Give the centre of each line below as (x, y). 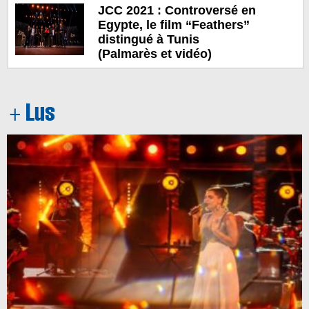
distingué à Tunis (148, 39)
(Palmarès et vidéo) (154, 53)
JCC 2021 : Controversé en (177, 10)
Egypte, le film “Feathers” (173, 24)
